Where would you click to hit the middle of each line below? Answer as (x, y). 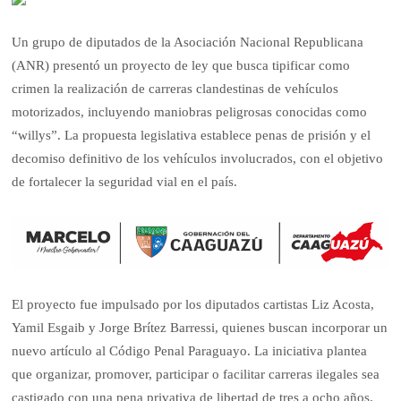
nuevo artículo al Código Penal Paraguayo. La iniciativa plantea (190, 350)
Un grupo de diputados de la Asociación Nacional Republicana (188, 43)
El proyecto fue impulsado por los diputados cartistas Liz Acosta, (193, 304)
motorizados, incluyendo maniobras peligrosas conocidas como (190, 112)
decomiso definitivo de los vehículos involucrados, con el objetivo (198, 159)
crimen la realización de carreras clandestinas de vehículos (175, 89)
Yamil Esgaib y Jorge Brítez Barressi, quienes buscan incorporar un (200, 327)
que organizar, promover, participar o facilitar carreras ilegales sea (196, 374)
